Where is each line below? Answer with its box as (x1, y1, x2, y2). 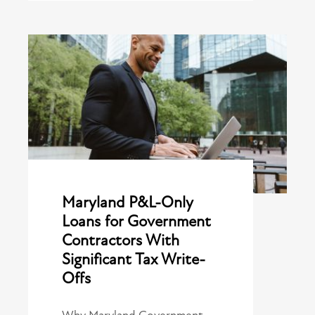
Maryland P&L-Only (62, 193, 193, 213)
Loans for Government (62, 212, 211, 232)
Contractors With (62, 231, 179, 251)
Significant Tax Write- (62, 250, 205, 270)
